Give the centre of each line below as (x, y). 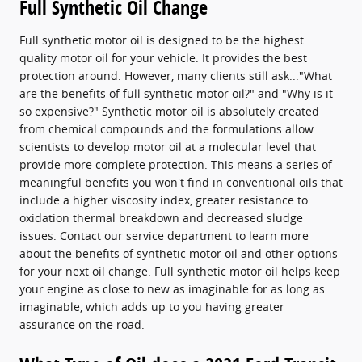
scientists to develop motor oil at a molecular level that (168, 146)
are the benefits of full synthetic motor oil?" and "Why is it (176, 93)
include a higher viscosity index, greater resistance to (164, 200)
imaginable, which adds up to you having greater (152, 306)
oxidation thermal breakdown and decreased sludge (161, 217)
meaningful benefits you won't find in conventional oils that (181, 182)
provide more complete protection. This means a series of (176, 164)
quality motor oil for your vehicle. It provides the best (163, 57)
